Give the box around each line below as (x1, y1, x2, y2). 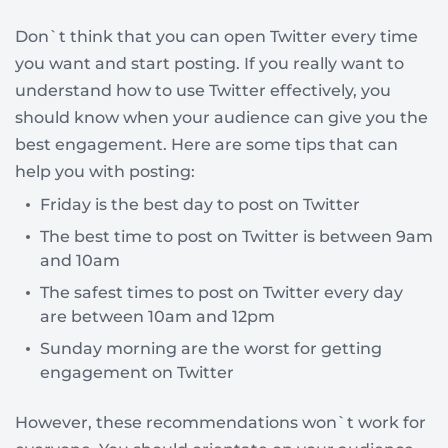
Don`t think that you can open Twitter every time (15, 26, 418, 46)
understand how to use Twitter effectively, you (15, 80, 391, 100)
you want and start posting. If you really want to (15, 53, 404, 73)
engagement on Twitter (40, 362, 234, 382)
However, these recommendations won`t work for (15, 412, 426, 432)
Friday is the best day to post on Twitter (40, 194, 360, 214)
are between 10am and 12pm (40, 306, 275, 326)
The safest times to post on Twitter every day (40, 282, 403, 302)
